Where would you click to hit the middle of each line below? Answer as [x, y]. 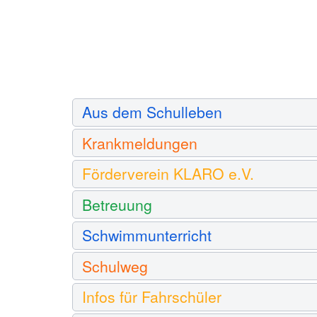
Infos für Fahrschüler [151, 297]
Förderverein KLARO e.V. [168, 174]
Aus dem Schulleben [152, 112]
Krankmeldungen [139, 143]
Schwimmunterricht [146, 235]
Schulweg [115, 266]
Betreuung [117, 204]
